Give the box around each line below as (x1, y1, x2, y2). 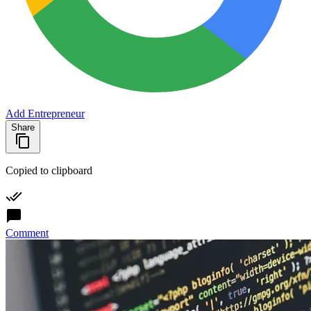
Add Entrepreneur (6, 107, 85, 119)
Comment (6, 226, 49, 239)
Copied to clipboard (6, 164, 92, 176)
